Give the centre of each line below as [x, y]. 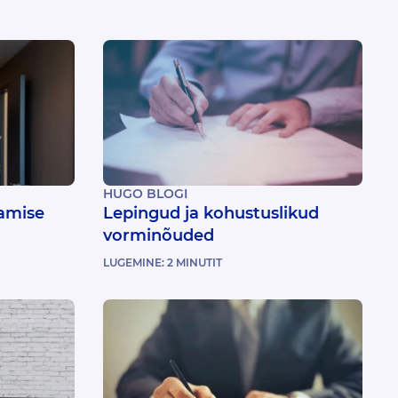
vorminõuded [159, 236]
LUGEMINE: [135, 263]
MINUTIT [199, 263]
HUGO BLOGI [145, 194]
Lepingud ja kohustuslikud [211, 214]
